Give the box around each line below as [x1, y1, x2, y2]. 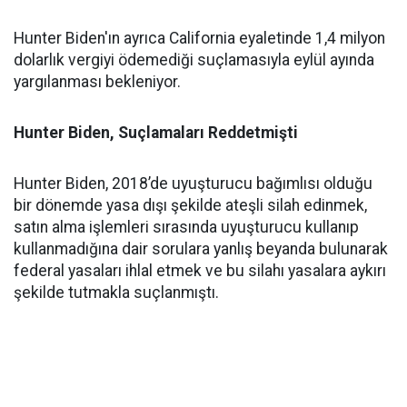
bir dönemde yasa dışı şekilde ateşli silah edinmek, [14, 196, 367, 214]
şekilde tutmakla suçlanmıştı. [14, 283, 219, 302]
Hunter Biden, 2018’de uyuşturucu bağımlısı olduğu [14, 174, 372, 193]
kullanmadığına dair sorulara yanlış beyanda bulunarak [14, 240, 388, 258]
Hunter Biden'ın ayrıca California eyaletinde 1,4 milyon [14, 29, 385, 47]
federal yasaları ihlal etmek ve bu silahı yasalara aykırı [14, 262, 386, 280]
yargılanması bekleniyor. [14, 73, 181, 91]
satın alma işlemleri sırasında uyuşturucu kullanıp [14, 218, 359, 236]
